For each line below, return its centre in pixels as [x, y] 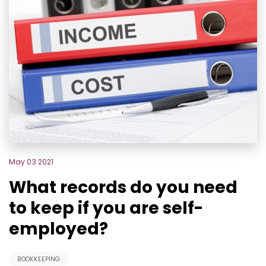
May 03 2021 [31, 161]
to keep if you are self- [106, 208]
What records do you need [123, 187]
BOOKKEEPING [39, 259]
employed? [58, 229]
